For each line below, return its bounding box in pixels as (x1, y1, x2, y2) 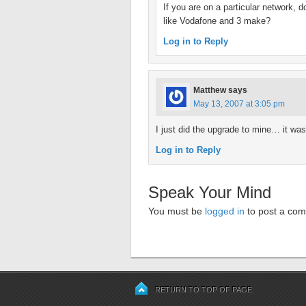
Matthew (193, 85, 226, 95)
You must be (148, 206, 205, 217)
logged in (205, 206, 245, 217)
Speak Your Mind (148, 183, 271, 201)
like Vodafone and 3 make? (163, 16, 270, 26)
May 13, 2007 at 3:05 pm (193, 99, 285, 109)
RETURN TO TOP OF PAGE (155, 286, 252, 294)
